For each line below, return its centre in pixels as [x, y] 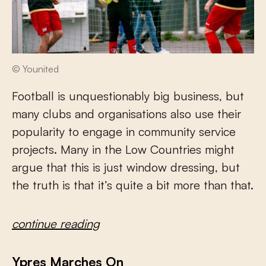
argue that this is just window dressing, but [126, 167]
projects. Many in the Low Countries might [123, 149]
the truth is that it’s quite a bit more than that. [133, 185]
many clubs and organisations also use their [126, 113]
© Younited [35, 69]
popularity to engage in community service [124, 131]
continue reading [56, 223]
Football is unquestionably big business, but [128, 96]
